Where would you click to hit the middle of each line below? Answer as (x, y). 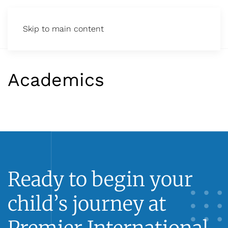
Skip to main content (63, 29)
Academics (56, 80)
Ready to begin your (100, 179)
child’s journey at (87, 204)
